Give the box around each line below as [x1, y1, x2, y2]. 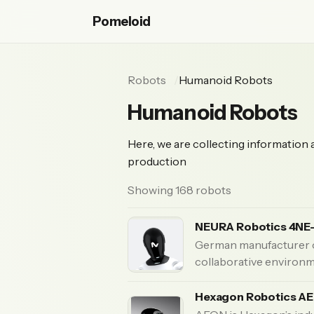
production [128, 154, 186, 168]
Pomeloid [93, 13, 151, 29]
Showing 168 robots [128, 183, 231, 197]
